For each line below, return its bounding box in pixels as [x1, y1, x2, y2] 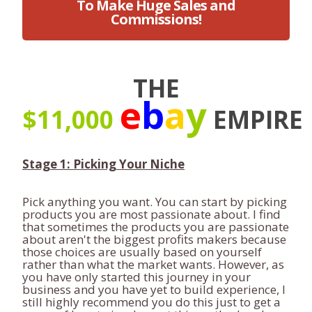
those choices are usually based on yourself [22, 244, 262, 260]
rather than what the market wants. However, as [22, 256, 284, 272]
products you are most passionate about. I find [22, 206, 281, 222]
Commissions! [111, 10, 201, 29]
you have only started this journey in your [22, 269, 251, 285]
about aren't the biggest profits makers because [22, 231, 286, 247]
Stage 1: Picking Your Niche [22, 156, 185, 172]
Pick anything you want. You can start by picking [22, 194, 287, 210]
